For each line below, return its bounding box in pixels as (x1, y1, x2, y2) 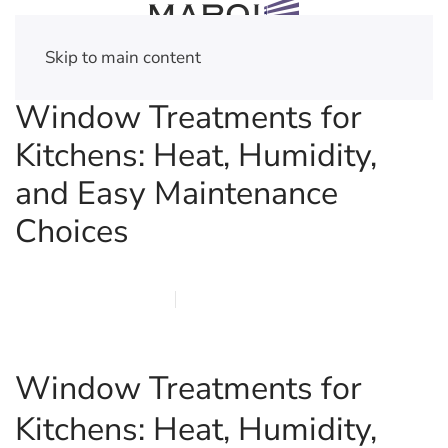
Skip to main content (45, 46, 201, 69)
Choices (15, 209, 129, 253)
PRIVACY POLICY (15, 310, 131, 326)
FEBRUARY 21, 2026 (15, 291, 155, 307)
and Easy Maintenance (15, 171, 338, 215)
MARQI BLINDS (195, 291, 299, 307)
